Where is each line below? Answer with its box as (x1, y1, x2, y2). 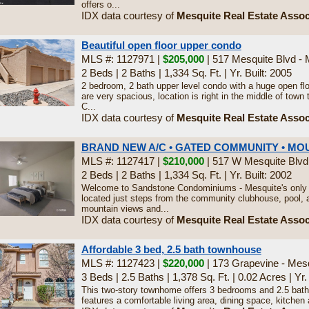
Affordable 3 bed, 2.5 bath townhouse (81, 243, 261, 255)
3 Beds (81, 271, 113, 283)
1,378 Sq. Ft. (172, 271, 230, 283)
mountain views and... (81, 203, 169, 214)
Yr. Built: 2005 (229, 67, 292, 79)
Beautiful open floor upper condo (81, 39, 241, 51)
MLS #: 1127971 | (81, 53, 163, 65)
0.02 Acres (237, 271, 286, 283)
